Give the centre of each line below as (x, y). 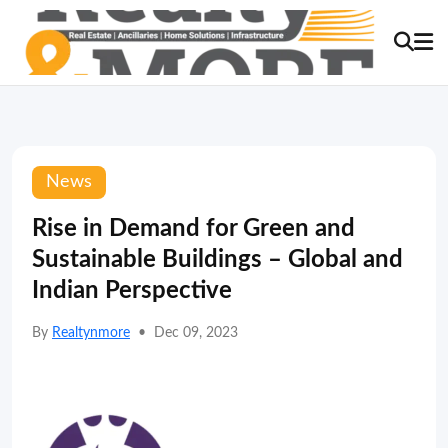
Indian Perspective (132, 291)
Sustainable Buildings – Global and (217, 260)
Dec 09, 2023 (196, 333)
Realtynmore (91, 333)
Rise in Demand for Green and (193, 229)
